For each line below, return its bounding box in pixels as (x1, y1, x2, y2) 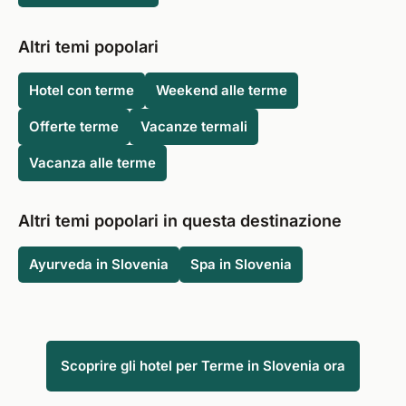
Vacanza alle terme (29, 154, 156, 171)
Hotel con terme (29, 82, 134, 99)
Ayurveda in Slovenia (29, 256, 169, 273)
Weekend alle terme (156, 82, 287, 99)
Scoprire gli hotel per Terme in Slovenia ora (61, 357, 345, 374)
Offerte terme (29, 118, 119, 135)
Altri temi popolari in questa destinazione (18, 211, 342, 230)
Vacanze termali (140, 118, 247, 135)
